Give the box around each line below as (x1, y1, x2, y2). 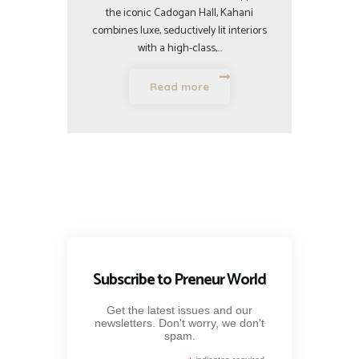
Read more (149, 79, 210, 93)
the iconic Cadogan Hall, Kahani (106, 4, 253, 23)
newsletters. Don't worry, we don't (95, 316, 264, 329)
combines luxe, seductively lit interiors (92, 22, 267, 41)
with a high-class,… (137, 39, 222, 58)
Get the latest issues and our (107, 303, 252, 317)
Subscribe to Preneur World (93, 266, 266, 293)
